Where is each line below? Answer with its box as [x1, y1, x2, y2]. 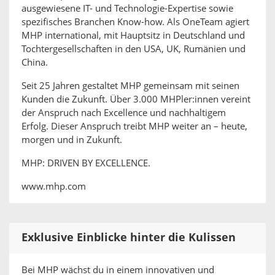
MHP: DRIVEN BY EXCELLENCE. [21, 158, 150, 169]
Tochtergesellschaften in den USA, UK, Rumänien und [21, 44, 246, 55]
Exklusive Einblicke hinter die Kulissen [21, 231, 236, 244]
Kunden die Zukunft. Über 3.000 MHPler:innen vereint [21, 94, 250, 105]
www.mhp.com [21, 181, 86, 192]
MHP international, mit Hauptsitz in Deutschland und [21, 30, 245, 41]
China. [21, 57, 48, 68]
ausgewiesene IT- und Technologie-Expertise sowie [21, 3, 233, 14]
